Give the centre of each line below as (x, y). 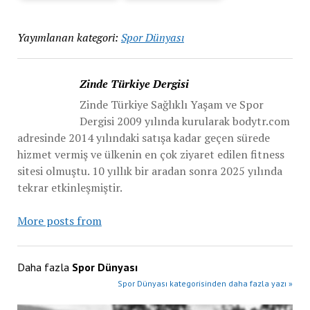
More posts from (59, 221)
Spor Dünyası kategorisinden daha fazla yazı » (206, 283)
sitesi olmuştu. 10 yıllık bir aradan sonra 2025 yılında (149, 171)
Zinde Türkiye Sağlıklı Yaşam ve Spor (171, 104)
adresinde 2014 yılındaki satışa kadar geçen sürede (143, 138)
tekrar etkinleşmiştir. (70, 188)
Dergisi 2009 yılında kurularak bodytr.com (184, 121)
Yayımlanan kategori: (67, 37)
